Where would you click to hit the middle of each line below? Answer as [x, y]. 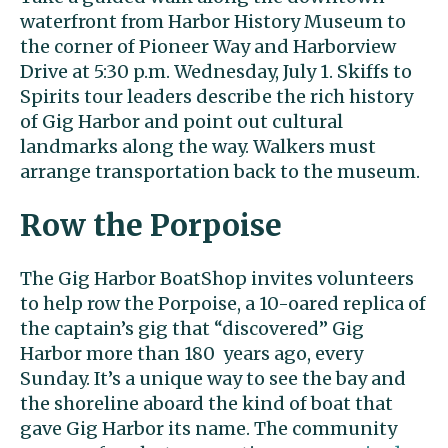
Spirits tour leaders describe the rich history [216, 96]
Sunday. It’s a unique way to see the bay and [213, 378]
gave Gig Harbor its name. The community [208, 428]
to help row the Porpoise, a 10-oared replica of [223, 303]
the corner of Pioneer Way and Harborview [208, 46]
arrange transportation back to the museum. [220, 171]
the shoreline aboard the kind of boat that [206, 403]
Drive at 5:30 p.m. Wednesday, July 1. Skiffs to [216, 71]
